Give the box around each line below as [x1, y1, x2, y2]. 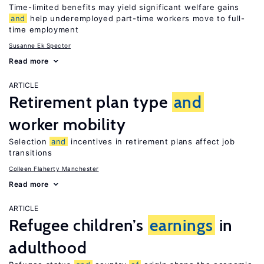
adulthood [9, 237, 87, 258]
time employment [9, 25, 79, 34]
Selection [9, 137, 49, 146]
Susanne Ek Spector [9, 42, 71, 49]
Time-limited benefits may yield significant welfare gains [9, 2, 239, 12]
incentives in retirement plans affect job [68, 137, 235, 146]
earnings [149, 215, 213, 235]
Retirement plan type [9, 92, 172, 112]
